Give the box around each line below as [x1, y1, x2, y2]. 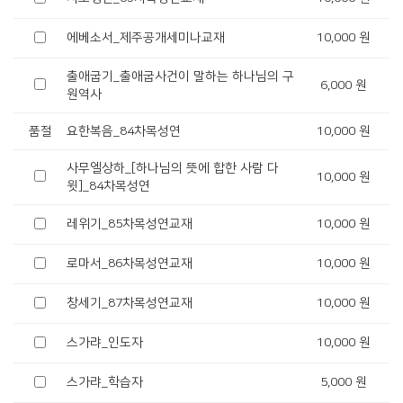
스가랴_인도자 [67, 336, 143, 350]
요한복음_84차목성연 [67, 124, 181, 139]
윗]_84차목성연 [67, 179, 150, 193]
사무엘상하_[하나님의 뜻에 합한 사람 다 [67, 161, 279, 175]
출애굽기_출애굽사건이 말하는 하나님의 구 [67, 69, 294, 84]
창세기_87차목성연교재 [67, 296, 193, 310]
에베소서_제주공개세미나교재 [67, 31, 225, 45]
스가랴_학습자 [67, 375, 143, 390]
